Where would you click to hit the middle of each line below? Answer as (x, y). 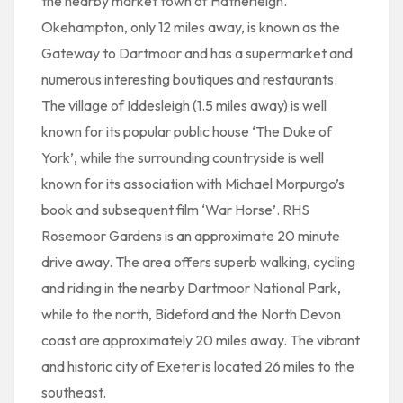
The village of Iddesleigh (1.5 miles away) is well (184, 105)
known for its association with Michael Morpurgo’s (193, 184)
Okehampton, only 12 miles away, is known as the (191, 27)
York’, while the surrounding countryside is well (183, 157)
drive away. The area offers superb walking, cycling (198, 262)
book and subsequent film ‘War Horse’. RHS (175, 210)
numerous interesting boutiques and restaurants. (189, 79)
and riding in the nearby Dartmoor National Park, (191, 288)
